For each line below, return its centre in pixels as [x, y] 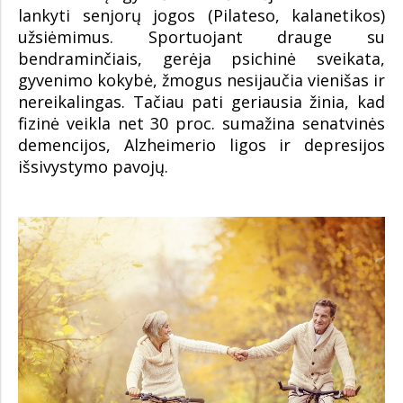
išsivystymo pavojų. [93, 167]
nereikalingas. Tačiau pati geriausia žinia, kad [201, 102]
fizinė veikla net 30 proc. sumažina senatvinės [201, 124]
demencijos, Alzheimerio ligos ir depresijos [201, 145]
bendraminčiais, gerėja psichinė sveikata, [201, 59]
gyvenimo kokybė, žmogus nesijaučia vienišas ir [201, 81]
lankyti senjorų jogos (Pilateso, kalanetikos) [201, 16]
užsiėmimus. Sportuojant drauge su [201, 37]
